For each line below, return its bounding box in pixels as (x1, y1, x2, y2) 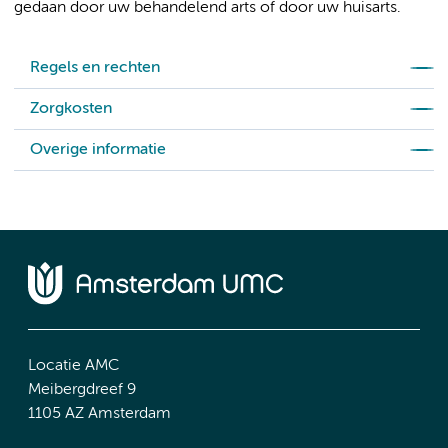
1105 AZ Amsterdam (28, 405, 171, 422)
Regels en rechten (30, 59, 160, 76)
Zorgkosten (30, 100, 112, 117)
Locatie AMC (28, 357, 119, 374)
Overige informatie (30, 141, 166, 158)
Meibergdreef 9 (28, 381, 136, 398)
